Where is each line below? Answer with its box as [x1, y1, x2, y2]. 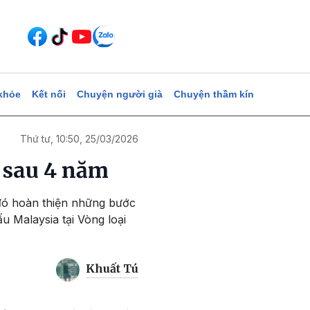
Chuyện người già [76, 89, 163, 100]
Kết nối [31, 89, 66, 100]
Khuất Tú [86, 262, 138, 276]
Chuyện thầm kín [173, 89, 254, 100]
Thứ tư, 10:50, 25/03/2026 [20, 133, 138, 145]
